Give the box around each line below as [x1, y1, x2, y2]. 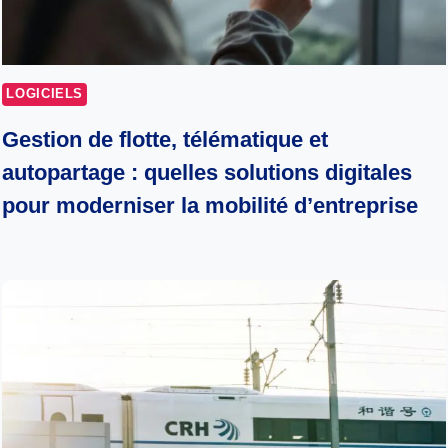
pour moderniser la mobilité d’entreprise [2, 193, 419, 219]
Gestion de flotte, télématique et [2, 127, 329, 153]
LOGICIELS [6, 87, 84, 102]
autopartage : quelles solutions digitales [2, 160, 413, 186]
